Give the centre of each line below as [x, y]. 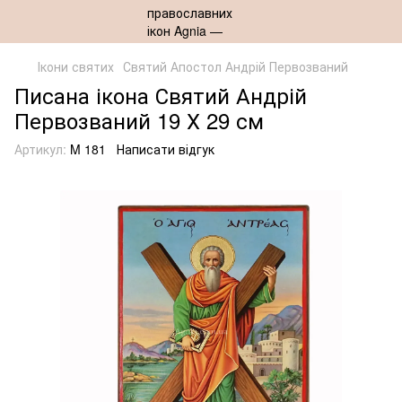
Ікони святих [76, 66]
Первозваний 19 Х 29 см [139, 120]
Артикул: [40, 149]
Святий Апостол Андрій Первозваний [236, 66]
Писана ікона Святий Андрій [161, 95]
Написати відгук [166, 149]
